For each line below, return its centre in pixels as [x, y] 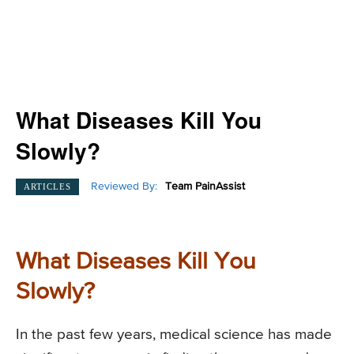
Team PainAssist [205, 187]
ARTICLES [47, 186]
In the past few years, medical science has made [174, 334]
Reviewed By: [124, 187]
